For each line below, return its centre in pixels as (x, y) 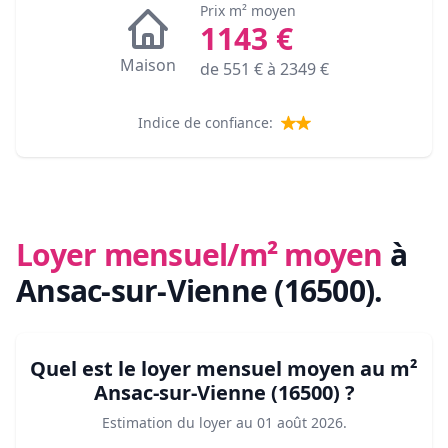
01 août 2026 (299, 423)
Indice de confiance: (205, 123)
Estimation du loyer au (177, 423)
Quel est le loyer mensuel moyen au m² (224, 369)
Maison (147, 65)
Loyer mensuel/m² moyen (199, 255)
